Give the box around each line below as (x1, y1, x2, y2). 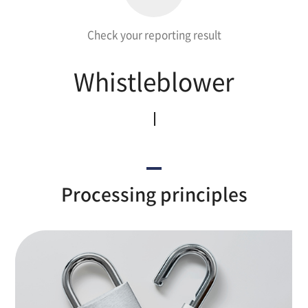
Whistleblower (74, 63, 234, 99)
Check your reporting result (87, 27, 221, 43)
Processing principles (60, 181, 247, 207)
